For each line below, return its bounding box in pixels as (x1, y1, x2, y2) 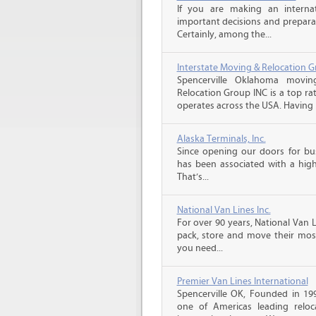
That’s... (176, 171, 209, 183)
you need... (176, 243, 223, 254)
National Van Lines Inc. (176, 205, 271, 216)
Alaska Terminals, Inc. (176, 133, 266, 145)
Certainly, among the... (176, 29, 272, 40)
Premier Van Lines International (176, 276, 308, 287)
